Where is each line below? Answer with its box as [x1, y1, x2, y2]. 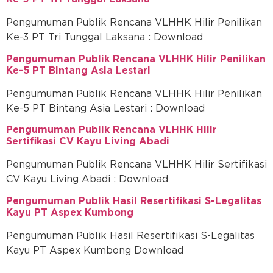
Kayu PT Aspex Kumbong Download [6, 245, 183, 255]
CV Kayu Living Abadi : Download [6, 174, 168, 185]
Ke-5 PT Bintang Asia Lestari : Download [6, 103, 205, 113]
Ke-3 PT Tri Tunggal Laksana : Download [6, 32, 203, 43]
